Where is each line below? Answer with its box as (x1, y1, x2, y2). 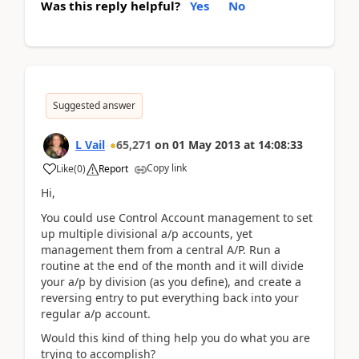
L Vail (75, 137, 105, 152)
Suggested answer (53, 99, 135, 112)
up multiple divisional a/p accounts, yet (41, 225, 252, 241)
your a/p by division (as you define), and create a (41, 273, 301, 289)
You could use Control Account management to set (41, 209, 313, 225)
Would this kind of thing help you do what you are (41, 330, 310, 345)
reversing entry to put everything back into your (41, 289, 299, 305)
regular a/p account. (41, 305, 151, 321)
